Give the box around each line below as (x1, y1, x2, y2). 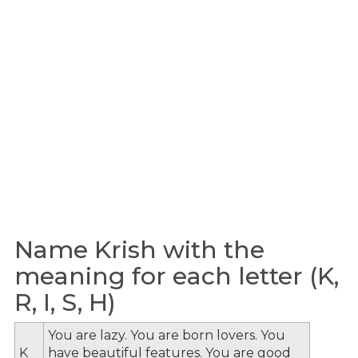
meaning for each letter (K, (14, 261, 339, 291)
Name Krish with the (14, 235, 265, 265)
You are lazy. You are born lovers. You (48, 327, 285, 343)
